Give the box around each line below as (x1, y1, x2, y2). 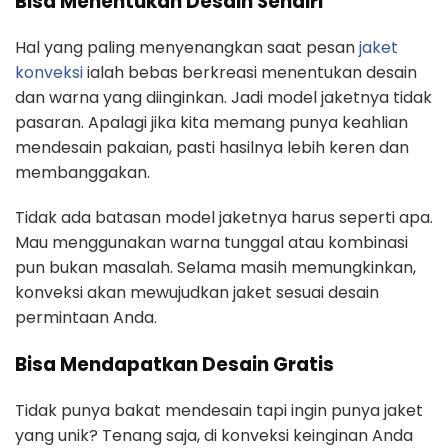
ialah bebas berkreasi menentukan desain (83, 61, 417, 85)
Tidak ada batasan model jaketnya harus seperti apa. (15, 206, 433, 230)
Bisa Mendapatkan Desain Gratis (15, 351, 334, 379)
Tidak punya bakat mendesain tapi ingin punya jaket (15, 398, 423, 422)
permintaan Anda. (15, 306, 157, 330)
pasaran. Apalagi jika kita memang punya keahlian (15, 111, 408, 135)
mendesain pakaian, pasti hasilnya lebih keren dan (15, 136, 409, 160)
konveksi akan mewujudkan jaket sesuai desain (15, 281, 379, 305)
